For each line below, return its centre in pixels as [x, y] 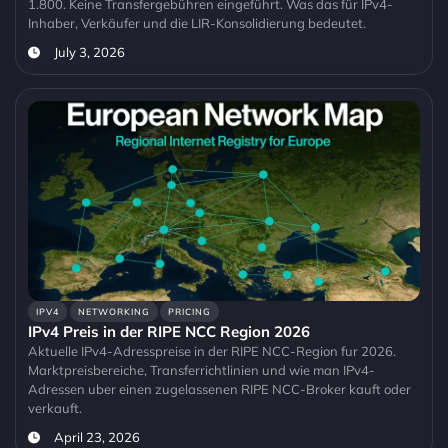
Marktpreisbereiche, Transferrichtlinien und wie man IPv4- [201, 370]
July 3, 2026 [89, 52]
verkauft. [55, 408]
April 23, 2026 [96, 437]
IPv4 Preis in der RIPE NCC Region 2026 [169, 332]
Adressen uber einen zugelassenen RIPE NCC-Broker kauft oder [219, 389]
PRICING [190, 312]
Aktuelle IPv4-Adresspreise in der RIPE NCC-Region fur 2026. [212, 351]
